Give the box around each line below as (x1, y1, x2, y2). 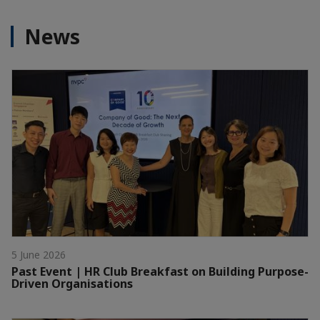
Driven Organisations (11, 275, 133, 291)
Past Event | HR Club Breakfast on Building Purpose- (11, 263, 309, 279)
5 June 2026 (11, 247, 66, 261)
